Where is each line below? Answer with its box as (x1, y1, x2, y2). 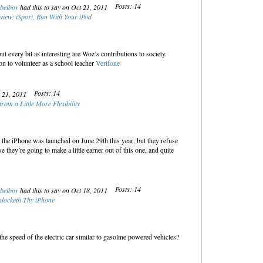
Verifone (95, 58, 120, 68)
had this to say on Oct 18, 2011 (18, 186, 109, 195)
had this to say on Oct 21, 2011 (18, 2, 109, 12)
